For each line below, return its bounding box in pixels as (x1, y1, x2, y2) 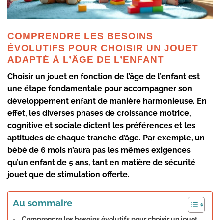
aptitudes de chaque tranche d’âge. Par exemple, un (7, 133, 205, 143)
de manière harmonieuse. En (96, 96, 207, 106)
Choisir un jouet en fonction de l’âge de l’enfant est (7, 72, 200, 82)
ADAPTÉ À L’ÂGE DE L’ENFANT (7, 54, 164, 65)
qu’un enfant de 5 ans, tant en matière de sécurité (7, 158, 195, 167)
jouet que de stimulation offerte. (7, 170, 130, 180)
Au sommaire (13, 197, 72, 209)
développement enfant (7, 96, 96, 106)
